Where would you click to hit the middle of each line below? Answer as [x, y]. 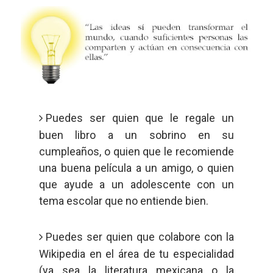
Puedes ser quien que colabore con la [140, 237]
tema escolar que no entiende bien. [123, 201]
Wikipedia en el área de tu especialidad [136, 254]
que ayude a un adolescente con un [136, 184]
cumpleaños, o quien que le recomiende [136, 151]
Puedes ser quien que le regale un [140, 118]
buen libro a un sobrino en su [136, 135]
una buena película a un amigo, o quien [136, 168]
